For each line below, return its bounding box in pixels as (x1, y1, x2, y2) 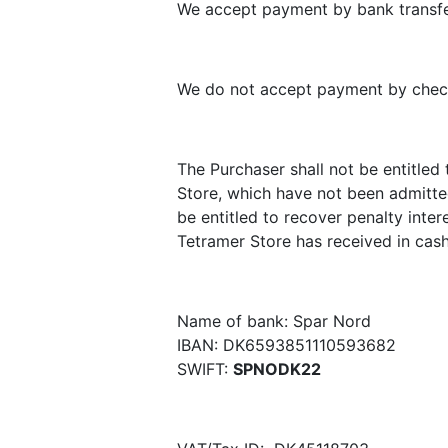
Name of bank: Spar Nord (177, 311, 371, 331)
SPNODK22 (233, 359, 321, 379)
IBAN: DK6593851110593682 (177, 335, 396, 355)
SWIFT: (177, 359, 233, 379)
